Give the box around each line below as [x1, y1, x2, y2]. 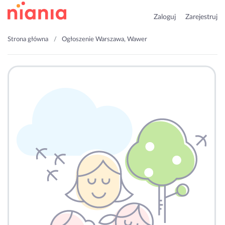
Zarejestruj [185, 14, 217, 21]
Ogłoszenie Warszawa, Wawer [62, 36, 147, 43]
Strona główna [8, 36, 48, 43]
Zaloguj [154, 14, 176, 21]
